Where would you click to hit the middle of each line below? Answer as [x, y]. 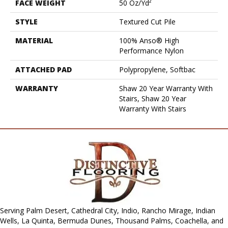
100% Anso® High [149, 40]
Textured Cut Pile [147, 21]
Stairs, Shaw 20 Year [153, 98]
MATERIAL [34, 40]
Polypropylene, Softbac [157, 69]
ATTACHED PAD [44, 69]
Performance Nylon [151, 50]
